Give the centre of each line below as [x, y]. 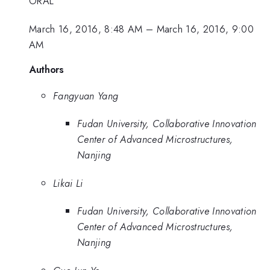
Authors [46, 70]
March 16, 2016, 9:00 [205, 29]
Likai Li [68, 183]
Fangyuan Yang [86, 96]
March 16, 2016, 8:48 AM [86, 29]
